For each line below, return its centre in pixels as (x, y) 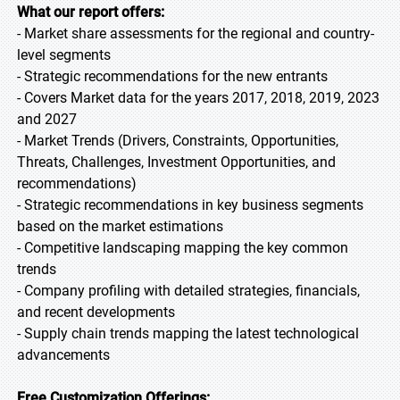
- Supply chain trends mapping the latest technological (188, 333)
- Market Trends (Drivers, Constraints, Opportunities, (178, 141)
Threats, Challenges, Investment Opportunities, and (176, 162)
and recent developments (96, 312)
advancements (63, 355)
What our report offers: (91, 12)
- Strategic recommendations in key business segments (190, 205)
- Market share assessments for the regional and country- (196, 33)
